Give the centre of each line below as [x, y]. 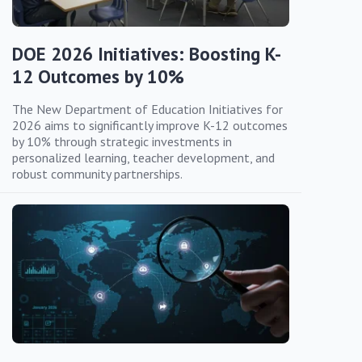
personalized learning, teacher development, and [143, 158]
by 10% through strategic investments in [122, 142]
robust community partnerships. [97, 174]
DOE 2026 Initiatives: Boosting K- [147, 54]
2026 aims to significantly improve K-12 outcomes [150, 126]
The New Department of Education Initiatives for [147, 109]
